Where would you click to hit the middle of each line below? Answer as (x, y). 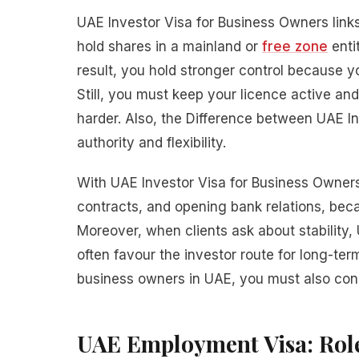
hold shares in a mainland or (169, 46)
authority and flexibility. (151, 143)
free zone (295, 46)
